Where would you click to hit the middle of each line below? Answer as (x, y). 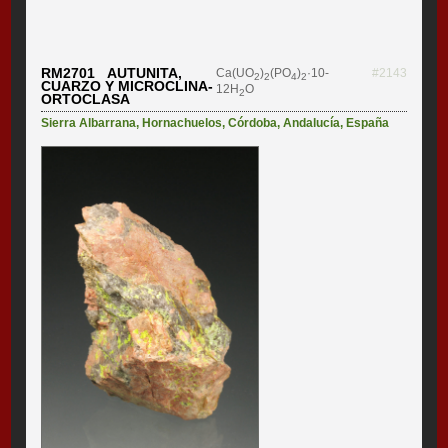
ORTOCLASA (86, 98)
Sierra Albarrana (89, 122)
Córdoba (253, 122)
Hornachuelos (182, 122)
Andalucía (312, 122)
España (368, 122)
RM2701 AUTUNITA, (112, 72)
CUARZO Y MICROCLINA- (127, 85)
